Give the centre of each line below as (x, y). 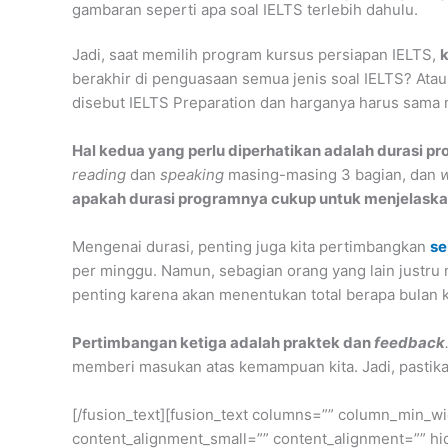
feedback (409, 342)
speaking (192, 174)
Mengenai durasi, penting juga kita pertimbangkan (249, 246)
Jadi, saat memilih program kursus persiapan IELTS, (256, 54)
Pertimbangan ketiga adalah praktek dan (223, 342)
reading (99, 174)
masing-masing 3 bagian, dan (332, 174)
